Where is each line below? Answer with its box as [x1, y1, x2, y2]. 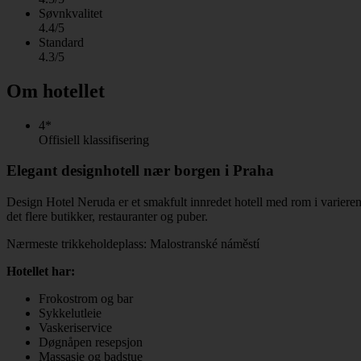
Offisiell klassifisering [39, 132, 149, 147]
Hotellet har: [6, 263, 75, 278]
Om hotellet [6, 80, 105, 102]
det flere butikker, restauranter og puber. [6, 209, 208, 223]
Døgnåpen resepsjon [39, 334, 143, 349]
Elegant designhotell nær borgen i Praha [6, 162, 274, 180]
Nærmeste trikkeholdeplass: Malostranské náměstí [6, 236, 259, 251]
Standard [39, 35, 84, 49]
